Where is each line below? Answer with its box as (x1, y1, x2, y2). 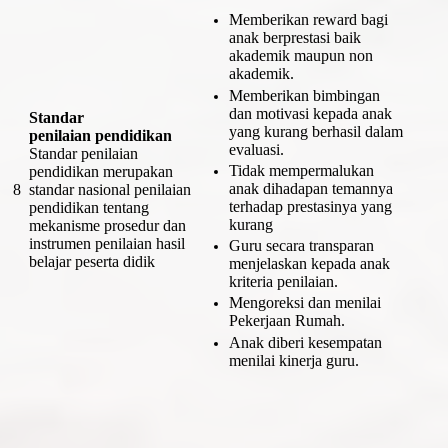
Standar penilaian (29, 144, 138, 162)
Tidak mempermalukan (228, 161, 374, 179)
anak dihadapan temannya (228, 179, 393, 197)
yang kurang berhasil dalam (228, 122, 403, 140)
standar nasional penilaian (29, 180, 191, 198)
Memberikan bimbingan (228, 86, 380, 104)
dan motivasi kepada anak (228, 104, 392, 122)
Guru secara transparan (228, 237, 374, 255)
